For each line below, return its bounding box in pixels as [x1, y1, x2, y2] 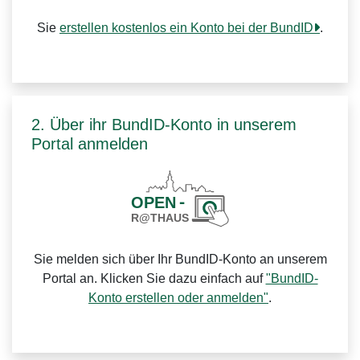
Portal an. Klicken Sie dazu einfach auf [42, 272, 266, 285]
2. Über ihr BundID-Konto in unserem [31, 116, 297, 133]
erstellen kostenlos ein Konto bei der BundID [59, 21, 313, 35]
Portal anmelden [31, 135, 148, 153]
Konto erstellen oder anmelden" [88, 291, 268, 305]
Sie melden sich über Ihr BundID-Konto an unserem [33, 252, 327, 266]
